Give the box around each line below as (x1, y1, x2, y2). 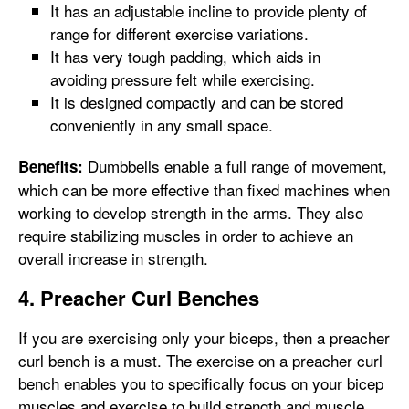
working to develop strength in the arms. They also (18, 201, 363, 224)
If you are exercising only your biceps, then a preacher (18, 326, 390, 349)
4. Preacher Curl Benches (18, 283, 259, 312)
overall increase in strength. (18, 246, 208, 269)
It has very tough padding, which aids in (50, 45, 320, 68)
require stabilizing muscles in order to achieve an (18, 224, 353, 246)
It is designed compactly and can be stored (50, 90, 343, 113)
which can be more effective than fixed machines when (18, 178, 390, 201)
